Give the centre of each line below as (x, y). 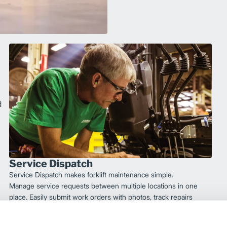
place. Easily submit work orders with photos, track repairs (101, 197)
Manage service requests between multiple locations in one (104, 185)
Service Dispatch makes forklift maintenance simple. (91, 174)
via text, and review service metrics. (66, 208)
